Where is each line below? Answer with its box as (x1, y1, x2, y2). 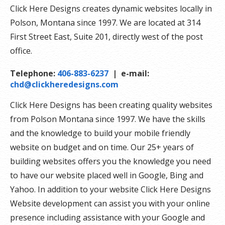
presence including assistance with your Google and (10, 212, 205, 223)
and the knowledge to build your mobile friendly (10, 128, 190, 139)
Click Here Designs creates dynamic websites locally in (10, 3, 212, 14)
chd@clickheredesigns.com (10, 79, 119, 90)
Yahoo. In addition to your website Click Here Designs (10, 184, 211, 195)
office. (10, 45, 32, 56)
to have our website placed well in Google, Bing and (10, 170, 203, 181)
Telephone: (10, 68, 57, 79)
